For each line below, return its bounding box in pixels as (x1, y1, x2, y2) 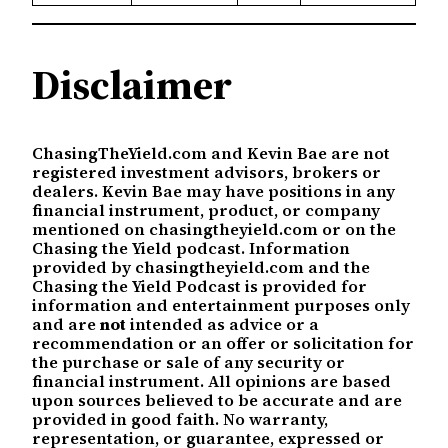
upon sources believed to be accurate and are (32, 389, 402, 412)
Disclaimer (32, 55, 232, 114)
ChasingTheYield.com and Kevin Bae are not (32, 142, 390, 165)
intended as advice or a (126, 313, 319, 336)
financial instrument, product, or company (32, 199, 380, 222)
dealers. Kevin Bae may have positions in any (32, 180, 395, 203)
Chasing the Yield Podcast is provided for (32, 275, 367, 298)
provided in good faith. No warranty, (32, 408, 328, 431)
